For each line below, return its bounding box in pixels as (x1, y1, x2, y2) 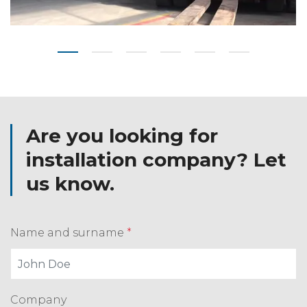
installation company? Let (26, 148, 286, 172)
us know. (26, 172, 114, 196)
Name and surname (10, 226, 127, 240)
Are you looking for (26, 124, 218, 148)
